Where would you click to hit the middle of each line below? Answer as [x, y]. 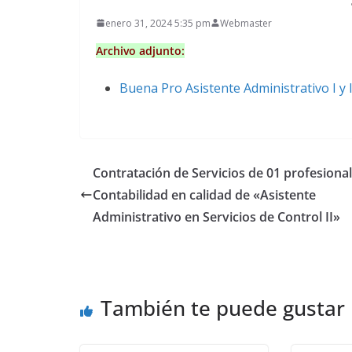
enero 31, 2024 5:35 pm [158, 23]
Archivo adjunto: [140, 50]
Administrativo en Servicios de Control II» [216, 216]
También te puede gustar [223, 308]
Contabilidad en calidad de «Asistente [204, 194]
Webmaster [246, 23]
